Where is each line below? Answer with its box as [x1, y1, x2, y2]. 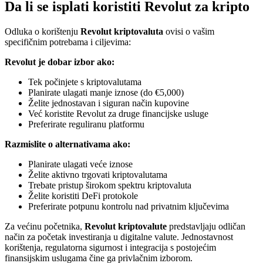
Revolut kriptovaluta [80, 26, 163, 36]
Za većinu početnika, [5, 221, 85, 231]
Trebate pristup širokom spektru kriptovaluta [28, 180, 191, 190]
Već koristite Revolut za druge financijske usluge [28, 109, 208, 119]
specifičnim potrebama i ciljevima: [5, 37, 131, 47]
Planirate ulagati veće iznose [28, 159, 133, 169]
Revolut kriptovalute [85, 221, 167, 231]
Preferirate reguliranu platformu [28, 119, 144, 129]
